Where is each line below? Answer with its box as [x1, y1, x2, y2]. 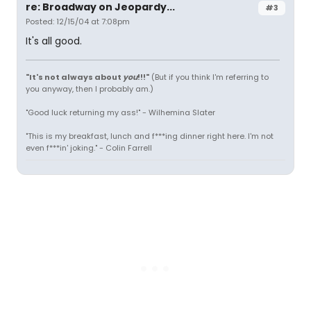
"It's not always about [26, 71, 123, 83]
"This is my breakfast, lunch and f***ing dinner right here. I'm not [26, 130, 274, 142]
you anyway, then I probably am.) [26, 83, 153, 94]
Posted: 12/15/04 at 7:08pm [26, 15, 130, 27]
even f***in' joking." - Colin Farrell [26, 142, 152, 153]
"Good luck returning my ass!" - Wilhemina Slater [26, 106, 215, 118]
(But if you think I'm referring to [149, 71, 269, 83]
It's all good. [26, 33, 82, 48]
